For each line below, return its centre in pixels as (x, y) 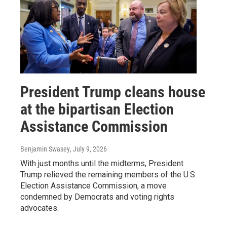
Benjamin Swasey (45, 149)
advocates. (40, 208)
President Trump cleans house (113, 92)
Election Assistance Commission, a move (93, 185)
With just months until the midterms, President (102, 163)
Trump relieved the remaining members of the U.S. (108, 174)
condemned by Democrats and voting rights (97, 197)
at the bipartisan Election (97, 109)
